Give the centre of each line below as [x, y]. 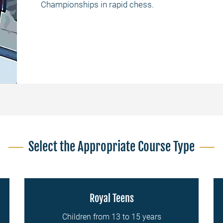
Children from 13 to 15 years [111, 217]
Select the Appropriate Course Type [111, 147]
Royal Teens [111, 198]
